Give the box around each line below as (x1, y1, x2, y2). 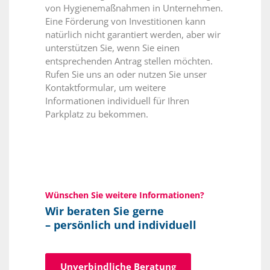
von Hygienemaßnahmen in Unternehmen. (45, 1, 223, 14)
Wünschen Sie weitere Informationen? (45, 189, 204, 201)
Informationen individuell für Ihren (45, 94, 189, 107)
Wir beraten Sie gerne (45, 203, 164, 218)
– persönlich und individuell (45, 217, 196, 232)
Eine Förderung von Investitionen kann (45, 14, 206, 27)
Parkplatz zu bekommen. (45, 107, 148, 120)
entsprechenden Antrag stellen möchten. (45, 54, 213, 67)
